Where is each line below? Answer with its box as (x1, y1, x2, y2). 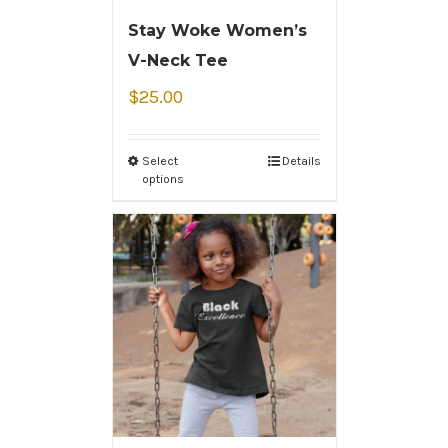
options (141, 172, 184, 187)
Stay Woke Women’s (127, 21, 307, 41)
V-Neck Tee (127, 51, 228, 71)
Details (281, 154, 321, 169)
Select (141, 154, 178, 169)
